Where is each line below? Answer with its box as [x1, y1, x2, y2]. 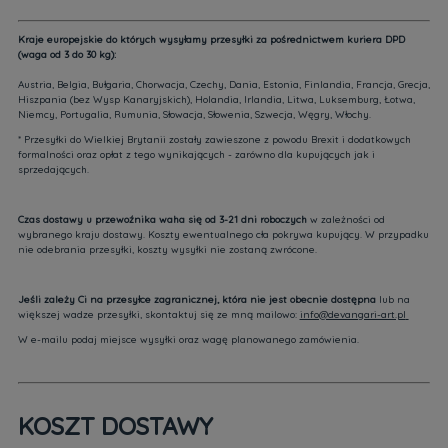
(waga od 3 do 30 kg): [17, 48, 116, 61]
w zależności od [306, 213, 385, 226]
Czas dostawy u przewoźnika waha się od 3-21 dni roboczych [17, 213, 307, 226]
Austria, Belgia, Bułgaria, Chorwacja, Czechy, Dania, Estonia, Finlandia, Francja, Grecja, [17, 78, 430, 91]
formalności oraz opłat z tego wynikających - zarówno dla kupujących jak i [17, 148, 375, 161]
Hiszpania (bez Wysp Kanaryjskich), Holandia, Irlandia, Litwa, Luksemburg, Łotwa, [17, 93, 415, 106]
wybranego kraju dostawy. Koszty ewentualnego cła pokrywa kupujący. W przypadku [17, 228, 429, 241]
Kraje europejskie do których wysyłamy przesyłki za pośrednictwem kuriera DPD [17, 33, 405, 46]
